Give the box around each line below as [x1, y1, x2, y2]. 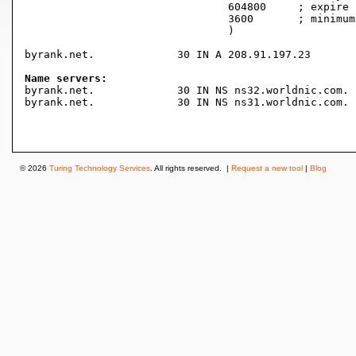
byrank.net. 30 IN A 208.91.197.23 [25, 48, 95, 60]
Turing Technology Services [49, 164, 150, 172]
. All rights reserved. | [150, 164, 231, 172]
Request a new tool [231, 164, 303, 172]
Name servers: [25, 72, 107, 84]
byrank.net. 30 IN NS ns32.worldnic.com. [25, 84, 95, 96]
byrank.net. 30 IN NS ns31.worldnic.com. [25, 96, 95, 108]
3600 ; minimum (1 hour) [25, 13, 228, 25]
